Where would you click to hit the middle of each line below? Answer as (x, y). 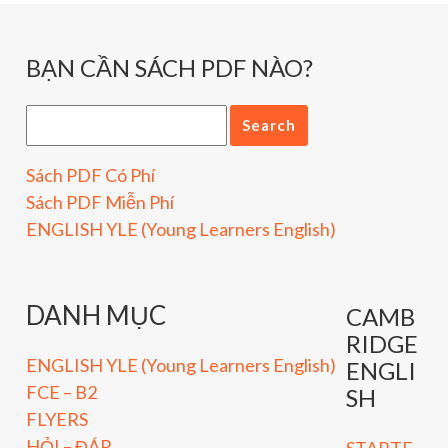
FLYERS (57, 418)
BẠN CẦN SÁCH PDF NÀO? (169, 68)
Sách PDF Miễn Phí (100, 202)
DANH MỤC (96, 314)
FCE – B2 (61, 391)
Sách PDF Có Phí (90, 175)
